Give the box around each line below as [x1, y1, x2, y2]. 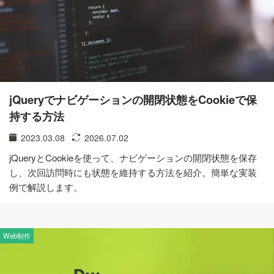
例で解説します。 [9, 180, 83, 194]
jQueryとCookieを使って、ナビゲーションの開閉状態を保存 [9, 151, 257, 165]
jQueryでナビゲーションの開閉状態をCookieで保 [9, 91, 257, 108]
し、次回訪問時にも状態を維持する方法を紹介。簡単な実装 [9, 166, 257, 179]
